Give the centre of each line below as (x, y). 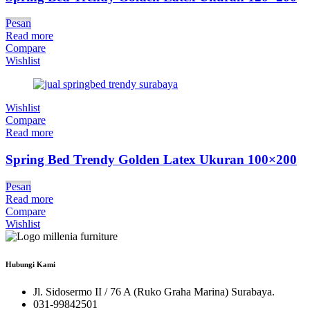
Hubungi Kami (30, 264)
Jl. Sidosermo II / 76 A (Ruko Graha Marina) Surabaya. (154, 291)
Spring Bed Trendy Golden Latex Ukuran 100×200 (151, 160)
